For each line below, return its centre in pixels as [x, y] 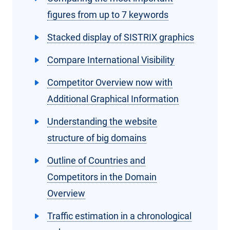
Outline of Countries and [96, 161]
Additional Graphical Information [113, 99]
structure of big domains [97, 138]
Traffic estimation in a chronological [119, 216]
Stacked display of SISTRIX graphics [121, 37]
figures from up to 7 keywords [108, 15]
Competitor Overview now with [110, 83]
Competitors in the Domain [102, 177]
